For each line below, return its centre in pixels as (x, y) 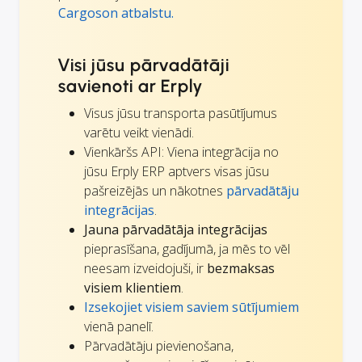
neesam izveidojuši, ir (145, 269)
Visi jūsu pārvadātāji (144, 65)
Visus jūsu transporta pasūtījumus (181, 114)
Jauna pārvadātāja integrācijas (176, 230)
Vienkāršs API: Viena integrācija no (181, 152)
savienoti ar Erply (131, 86)
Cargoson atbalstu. (116, 13)
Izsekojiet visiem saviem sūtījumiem (192, 307)
